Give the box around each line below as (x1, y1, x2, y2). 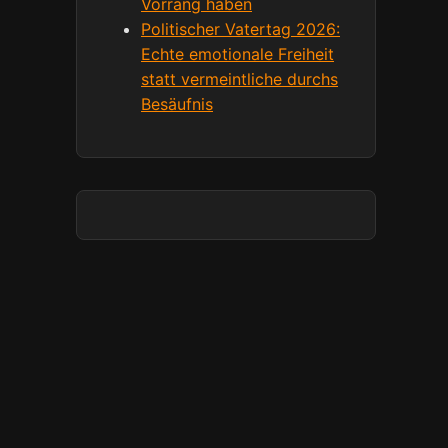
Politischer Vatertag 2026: (141, 19, 340, 39)
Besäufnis (141, 94, 213, 114)
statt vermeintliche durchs (141, 69, 338, 89)
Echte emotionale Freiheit (141, 44, 334, 64)
